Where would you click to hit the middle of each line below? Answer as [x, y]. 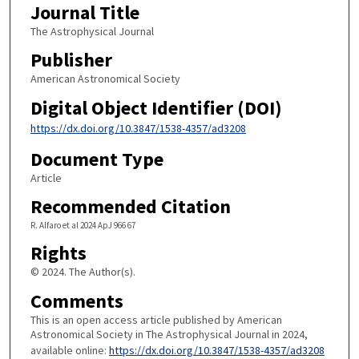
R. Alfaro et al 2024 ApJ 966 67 [83, 226]
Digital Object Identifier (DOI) [156, 108]
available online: [69, 350]
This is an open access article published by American [156, 319]
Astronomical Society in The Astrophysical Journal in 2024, [169, 334]
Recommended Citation [130, 207]
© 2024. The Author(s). [83, 272]
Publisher [71, 60]
